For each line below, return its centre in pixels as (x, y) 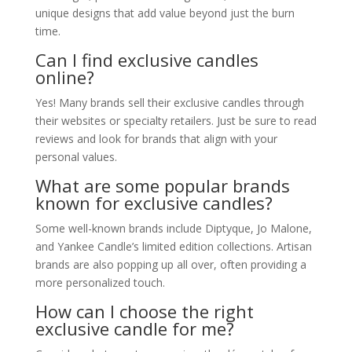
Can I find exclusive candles (147, 59)
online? (64, 77)
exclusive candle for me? (134, 328)
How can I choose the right (144, 311)
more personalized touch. (100, 282)
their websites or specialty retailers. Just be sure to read (176, 120)
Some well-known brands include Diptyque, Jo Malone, (173, 228)
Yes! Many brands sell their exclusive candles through (169, 102)
